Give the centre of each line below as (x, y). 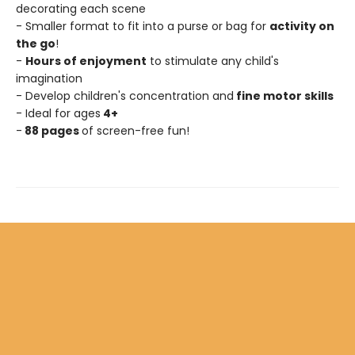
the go (36, 44)
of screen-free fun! (136, 131)
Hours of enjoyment (86, 61)
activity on (302, 27)
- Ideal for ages (58, 114)
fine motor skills (284, 96)
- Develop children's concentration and (125, 96)
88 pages (52, 131)
